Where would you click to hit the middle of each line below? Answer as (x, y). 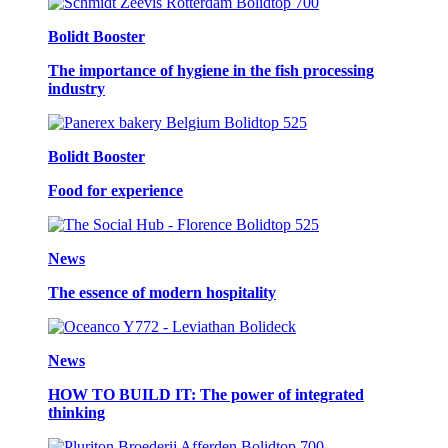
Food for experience (115, 190)
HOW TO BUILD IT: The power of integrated (206, 394)
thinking (76, 412)
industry (76, 88)
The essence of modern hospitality (162, 292)
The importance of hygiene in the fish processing (211, 70)
